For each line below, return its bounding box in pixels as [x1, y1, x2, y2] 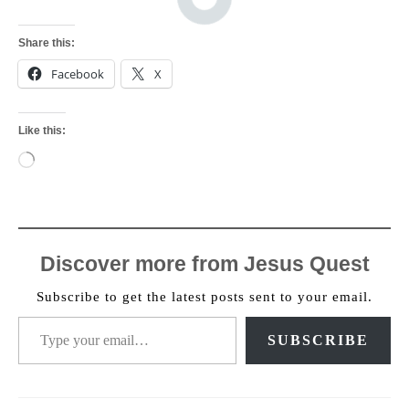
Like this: [18, 124, 66, 138]
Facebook [51, 66, 104, 83]
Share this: [18, 37, 75, 50]
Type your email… [17, 306, 78, 326]
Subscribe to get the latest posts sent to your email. [37, 289, 372, 305]
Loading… [34, 149, 86, 163]
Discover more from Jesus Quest [39, 252, 370, 277]
